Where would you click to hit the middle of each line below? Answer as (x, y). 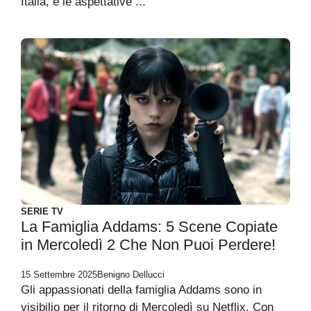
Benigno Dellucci (131, 275)
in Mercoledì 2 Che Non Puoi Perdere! (148, 245)
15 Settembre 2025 (59, 275)
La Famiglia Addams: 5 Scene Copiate (149, 227)
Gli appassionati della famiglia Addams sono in (141, 290)
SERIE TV (42, 211)
